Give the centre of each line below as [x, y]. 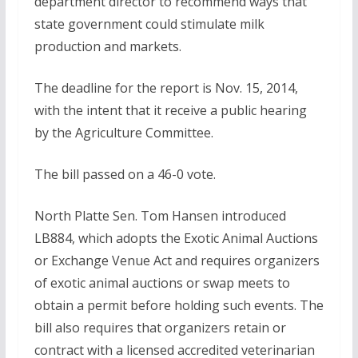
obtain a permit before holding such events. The [179, 305]
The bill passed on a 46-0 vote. [125, 174]
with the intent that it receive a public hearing [170, 110]
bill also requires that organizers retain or [160, 328]
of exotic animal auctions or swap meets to [162, 283]
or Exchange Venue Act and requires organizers [177, 261]
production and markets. [107, 46]
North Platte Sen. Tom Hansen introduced [160, 216]
